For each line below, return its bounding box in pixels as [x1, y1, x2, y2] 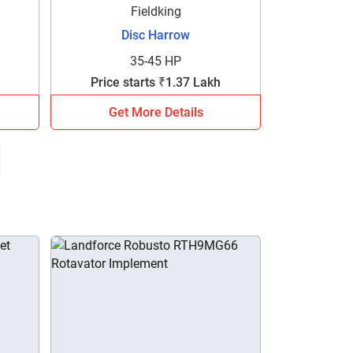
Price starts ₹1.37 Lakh [91, 74, 221, 90]
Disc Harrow [121, 27, 191, 43]
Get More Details [108, 104, 203, 120]
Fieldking [130, 3, 181, 19]
